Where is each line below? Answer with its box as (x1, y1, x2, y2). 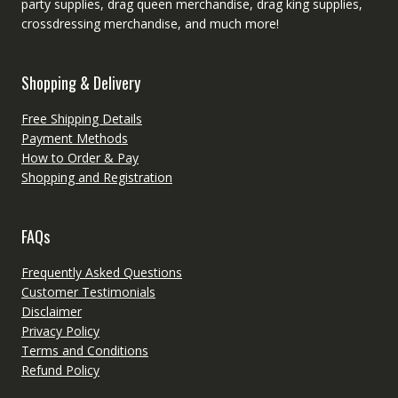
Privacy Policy (20, 322, 99, 339)
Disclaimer (20, 302, 82, 320)
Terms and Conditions (20, 341, 148, 359)
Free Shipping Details (20, 109, 142, 127)
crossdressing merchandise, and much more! (20, 14, 279, 32)
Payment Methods (20, 129, 128, 147)
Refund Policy (20, 361, 99, 378)
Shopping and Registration (20, 168, 172, 186)
